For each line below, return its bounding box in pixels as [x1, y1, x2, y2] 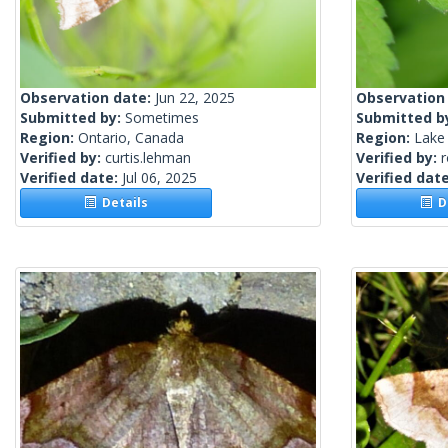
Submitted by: [20, 108, 125, 128]
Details [96, 194, 149, 212]
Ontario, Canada [78, 128, 184, 148]
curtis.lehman [105, 148, 191, 168]
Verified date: [20, 168, 122, 188]
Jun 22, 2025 [155, 88, 235, 108]
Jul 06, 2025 [122, 168, 197, 188]
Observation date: [20, 88, 155, 108]
